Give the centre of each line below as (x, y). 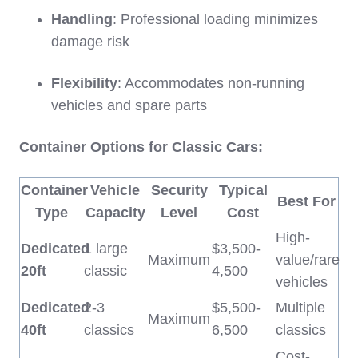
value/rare (308, 260)
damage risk (90, 42)
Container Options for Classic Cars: (141, 147)
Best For (306, 202)
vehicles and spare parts (129, 106)
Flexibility (84, 84)
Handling (82, 20)
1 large (106, 249)
